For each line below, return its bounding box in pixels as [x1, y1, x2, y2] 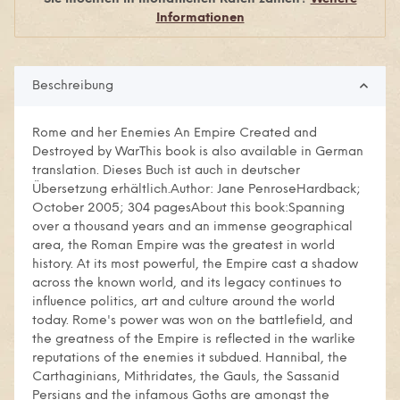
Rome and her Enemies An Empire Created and [32, 126, 317, 140]
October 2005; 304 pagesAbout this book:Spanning [32, 201, 345, 215]
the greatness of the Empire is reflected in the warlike [32, 332, 355, 346]
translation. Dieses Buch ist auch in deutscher [32, 163, 300, 178]
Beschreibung [32, 79, 113, 93]
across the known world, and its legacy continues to [32, 276, 342, 290]
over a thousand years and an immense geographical [32, 220, 353, 234]
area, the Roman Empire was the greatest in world [32, 238, 335, 253]
